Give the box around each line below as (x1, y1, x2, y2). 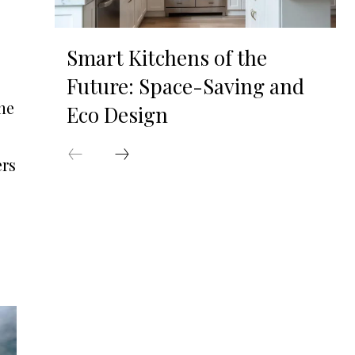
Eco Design (66, 101, 168, 129)
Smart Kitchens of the (66, 44, 267, 72)
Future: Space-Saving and (66, 72, 304, 101)
